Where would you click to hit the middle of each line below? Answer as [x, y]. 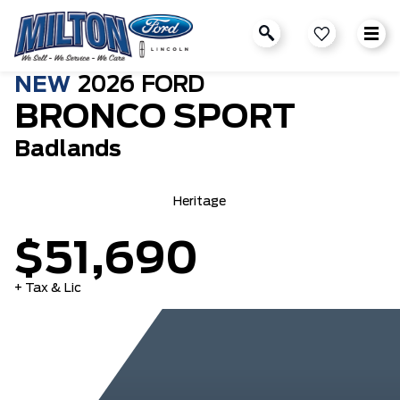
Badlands [68, 150]
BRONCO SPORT [155, 118]
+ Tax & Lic [48, 288]
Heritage [200, 202]
